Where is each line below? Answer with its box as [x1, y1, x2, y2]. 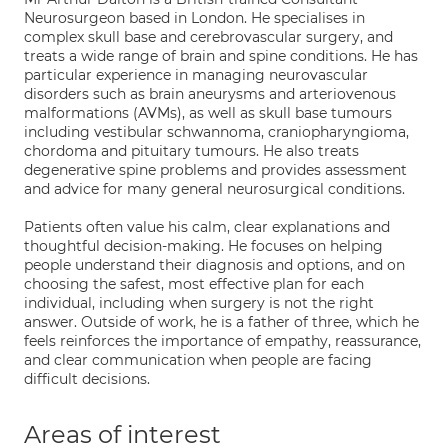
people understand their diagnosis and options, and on [24, 256, 405, 274]
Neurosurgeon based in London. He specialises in [24, 9, 365, 27]
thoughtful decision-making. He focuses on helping [24, 237, 383, 255]
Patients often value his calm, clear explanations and [24, 218, 390, 236]
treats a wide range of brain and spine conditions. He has [24, 47, 418, 65]
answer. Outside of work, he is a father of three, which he [24, 313, 419, 331]
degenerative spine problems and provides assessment [24, 161, 407, 179]
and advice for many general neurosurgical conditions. [24, 180, 405, 198]
